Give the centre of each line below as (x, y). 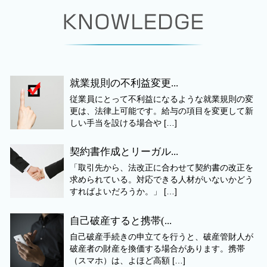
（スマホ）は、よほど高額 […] (128, 260)
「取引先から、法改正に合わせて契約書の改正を (162, 168)
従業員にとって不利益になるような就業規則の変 (162, 99)
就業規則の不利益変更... (124, 83)
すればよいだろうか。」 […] (123, 192)
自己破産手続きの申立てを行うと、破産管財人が (162, 237)
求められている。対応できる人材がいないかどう (162, 180)
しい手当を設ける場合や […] (123, 123)
